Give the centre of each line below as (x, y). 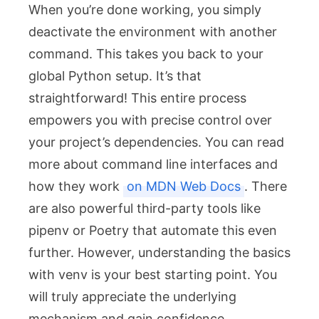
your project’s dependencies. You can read (156, 142)
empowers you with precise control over (150, 120)
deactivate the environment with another (153, 31)
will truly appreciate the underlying (132, 296)
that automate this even (203, 230)
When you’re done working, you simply (145, 9)
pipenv (49, 230)
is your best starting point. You (182, 274)
